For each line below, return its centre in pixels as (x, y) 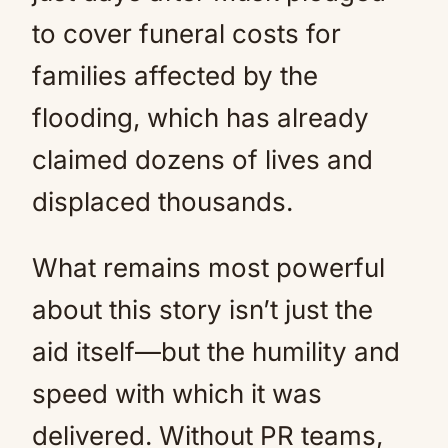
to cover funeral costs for (186, 33)
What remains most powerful (208, 267)
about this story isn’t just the (202, 309)
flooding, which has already (200, 117)
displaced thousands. (162, 201)
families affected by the (175, 75)
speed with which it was (177, 393)
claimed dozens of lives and (202, 159)
